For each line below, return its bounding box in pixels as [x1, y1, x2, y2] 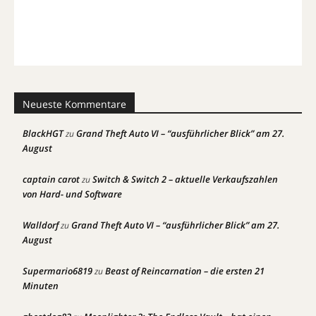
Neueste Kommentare [23, 97, 126, 111]
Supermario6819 [23, 265, 92, 277]
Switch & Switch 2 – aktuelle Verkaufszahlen [92, 173, 278, 186]
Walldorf [23, 219, 59, 231]
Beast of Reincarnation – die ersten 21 [105, 265, 265, 277]
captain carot [23, 173, 80, 186]
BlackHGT [23, 127, 63, 140]
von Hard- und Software [23, 188, 122, 200]
